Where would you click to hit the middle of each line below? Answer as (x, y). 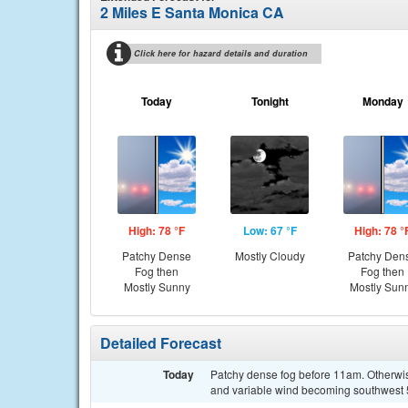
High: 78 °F (157, 230)
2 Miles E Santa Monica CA (192, 12)
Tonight (270, 101)
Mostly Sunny (157, 286)
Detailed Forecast (161, 343)
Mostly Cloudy (270, 255)
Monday (382, 101)
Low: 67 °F (270, 230)
